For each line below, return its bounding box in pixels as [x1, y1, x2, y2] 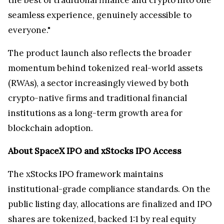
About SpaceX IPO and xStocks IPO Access [8, 145, 181, 157]
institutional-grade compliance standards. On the [8, 183, 210, 195]
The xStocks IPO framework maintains [8, 168, 163, 180]
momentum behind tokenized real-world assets [8, 62, 202, 74]
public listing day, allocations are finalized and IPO [8, 198, 212, 210]
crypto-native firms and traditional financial [8, 92, 187, 104]
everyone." [8, 24, 50, 36]
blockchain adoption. [8, 122, 93, 134]
